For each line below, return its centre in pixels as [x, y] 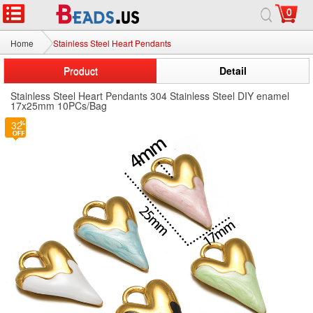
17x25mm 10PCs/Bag [59, 105]
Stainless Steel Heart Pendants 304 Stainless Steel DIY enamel [150, 96]
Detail [233, 71]
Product [80, 71]
